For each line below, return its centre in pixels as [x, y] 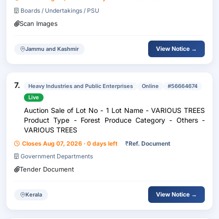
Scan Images [39, 23]
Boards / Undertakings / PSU [60, 11]
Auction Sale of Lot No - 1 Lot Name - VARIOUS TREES [114, 110]
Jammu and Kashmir [52, 49]
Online [150, 86]
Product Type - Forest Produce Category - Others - [114, 120]
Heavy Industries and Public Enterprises [81, 86]
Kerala [34, 194]
